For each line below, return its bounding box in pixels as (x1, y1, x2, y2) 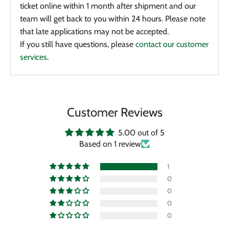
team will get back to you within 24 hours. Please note (20, 13, 205, 24)
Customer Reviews (66, 104, 163, 120)
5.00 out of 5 (118, 127, 165, 138)
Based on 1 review (79, 139, 141, 149)
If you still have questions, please (20, 39, 133, 49)
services (20, 52, 47, 62)
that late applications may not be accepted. (20, 26, 169, 36)
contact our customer (135, 39, 209, 49)
